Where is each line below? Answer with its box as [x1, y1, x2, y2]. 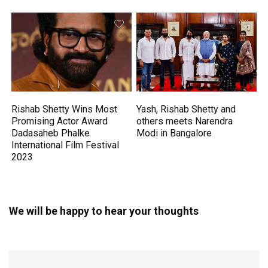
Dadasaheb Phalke [11, 127, 90, 139]
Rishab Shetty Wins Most [11, 103, 118, 115]
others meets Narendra [136, 115, 233, 127]
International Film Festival [11, 139, 120, 151]
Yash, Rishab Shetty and [136, 103, 236, 115]
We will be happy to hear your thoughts [9, 204, 199, 217]
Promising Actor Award [11, 115, 108, 127]
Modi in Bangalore [136, 127, 212, 139]
